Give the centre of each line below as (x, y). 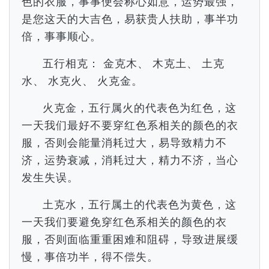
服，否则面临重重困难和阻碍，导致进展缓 (130, 239)
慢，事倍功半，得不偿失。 (90, 257)
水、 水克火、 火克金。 (82, 81)
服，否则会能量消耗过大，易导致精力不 (124, 143)
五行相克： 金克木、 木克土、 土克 (134, 63)
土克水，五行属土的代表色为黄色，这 (140, 204)
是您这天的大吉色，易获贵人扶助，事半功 (130, 19)
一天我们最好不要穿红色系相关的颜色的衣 (130, 125)
